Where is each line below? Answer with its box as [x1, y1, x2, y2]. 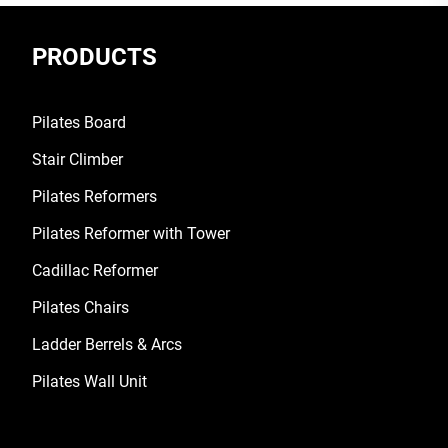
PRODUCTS [32, 42, 157, 71]
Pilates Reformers [32, 186, 157, 206]
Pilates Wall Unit [32, 371, 147, 391]
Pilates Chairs [32, 297, 129, 317]
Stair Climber [32, 149, 123, 169]
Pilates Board [32, 112, 126, 132]
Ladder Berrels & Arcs [32, 334, 182, 354]
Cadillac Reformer [32, 260, 158, 280]
